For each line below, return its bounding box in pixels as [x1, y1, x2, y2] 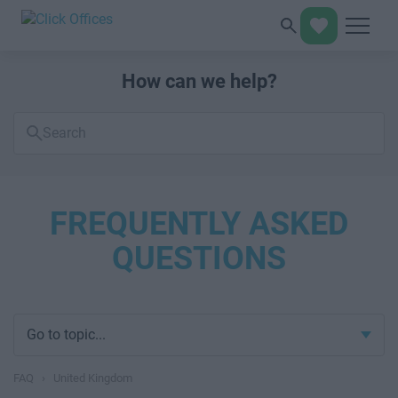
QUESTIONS [112, 240, 286, 277]
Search [12, 112, 58, 129]
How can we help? [121, 70, 277, 92]
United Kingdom [53, 371, 132, 385]
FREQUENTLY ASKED [50, 205, 348, 243]
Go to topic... [27, 326, 106, 343]
